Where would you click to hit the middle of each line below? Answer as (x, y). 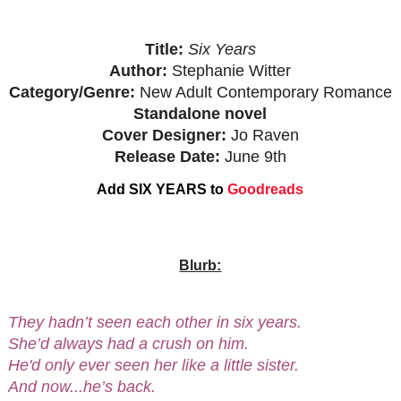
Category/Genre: (74, 92)
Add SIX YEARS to (161, 189)
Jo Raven (264, 135)
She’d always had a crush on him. (130, 343)
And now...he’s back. (81, 386)
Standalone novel (200, 113)
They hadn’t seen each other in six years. (157, 322)
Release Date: (169, 156)
